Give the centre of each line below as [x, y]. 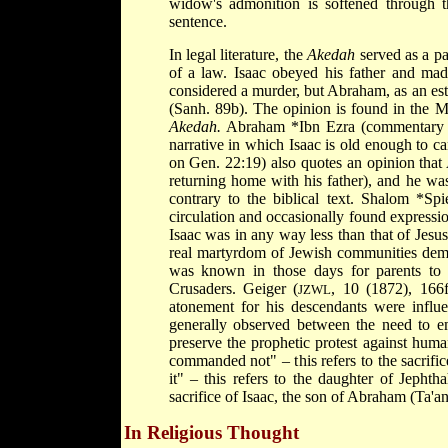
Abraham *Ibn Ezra [293, 126]
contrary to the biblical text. [264, 198]
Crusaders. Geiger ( [233, 288]
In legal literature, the [238, 54]
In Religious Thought [211, 432]
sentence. [197, 21]
